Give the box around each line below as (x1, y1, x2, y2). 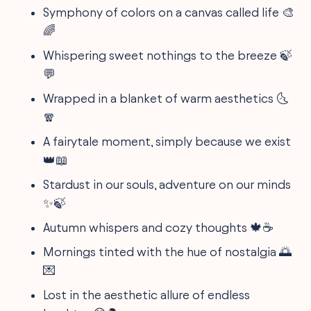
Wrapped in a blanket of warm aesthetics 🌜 (43, 91, 289, 105)
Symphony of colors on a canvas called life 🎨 (43, 5, 295, 19)
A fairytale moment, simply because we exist (43, 134, 292, 148)
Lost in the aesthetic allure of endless (43, 287, 251, 301)
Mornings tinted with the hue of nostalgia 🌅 (43, 244, 292, 258)
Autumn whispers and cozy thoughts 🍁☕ (43, 220, 274, 234)
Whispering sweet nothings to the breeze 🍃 (43, 48, 293, 62)
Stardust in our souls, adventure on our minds (43, 177, 292, 191)
